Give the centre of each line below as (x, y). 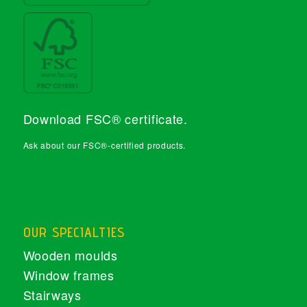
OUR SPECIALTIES (74, 233)
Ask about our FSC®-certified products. (105, 145)
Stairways (52, 295)
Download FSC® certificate (103, 118)
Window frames (69, 275)
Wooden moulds (70, 255)
